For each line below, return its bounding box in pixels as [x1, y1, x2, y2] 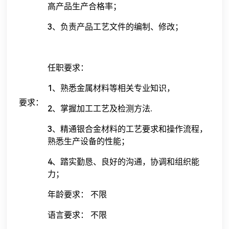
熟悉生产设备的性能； [48, 136, 129, 147]
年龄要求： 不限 [48, 190, 107, 200]
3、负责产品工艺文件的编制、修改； [48, 22, 183, 32]
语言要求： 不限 [48, 210, 107, 220]
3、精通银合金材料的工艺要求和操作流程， [48, 124, 208, 134]
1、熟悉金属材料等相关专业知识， [48, 83, 175, 94]
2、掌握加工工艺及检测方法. [48, 104, 152, 114]
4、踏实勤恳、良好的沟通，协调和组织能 [48, 157, 199, 167]
